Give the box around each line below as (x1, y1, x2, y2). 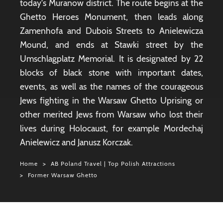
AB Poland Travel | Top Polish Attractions (51, 160, 175, 168)
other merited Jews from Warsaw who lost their (20, 109, 203, 119)
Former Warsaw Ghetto (28, 171, 98, 179)
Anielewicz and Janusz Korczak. (20, 137, 135, 147)
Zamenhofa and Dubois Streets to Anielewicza (20, 25, 203, 36)
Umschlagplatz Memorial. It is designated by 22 (20, 53, 203, 64)
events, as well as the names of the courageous (20, 81, 203, 92)
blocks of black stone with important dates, (20, 67, 203, 78)
